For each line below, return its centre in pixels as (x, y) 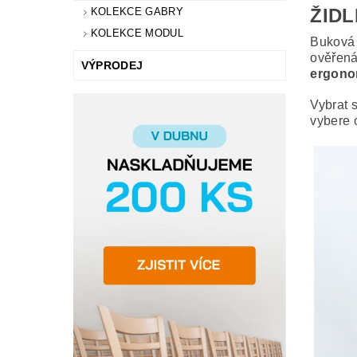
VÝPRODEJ (112, 65)
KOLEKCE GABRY (137, 12)
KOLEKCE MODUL (137, 33)
